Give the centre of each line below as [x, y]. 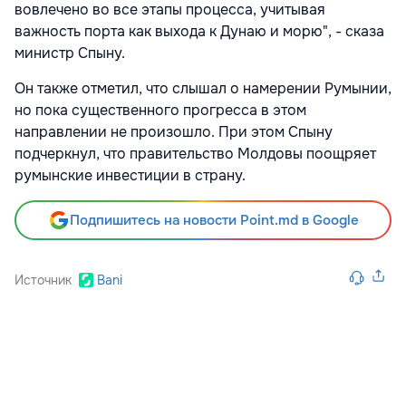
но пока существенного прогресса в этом [160, 111]
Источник [43, 280]
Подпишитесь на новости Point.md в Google [214, 221]
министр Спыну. [70, 53]
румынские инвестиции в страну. [130, 176]
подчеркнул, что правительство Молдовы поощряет [195, 154]
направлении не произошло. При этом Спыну [174, 132]
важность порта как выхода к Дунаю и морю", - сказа [199, 32]
